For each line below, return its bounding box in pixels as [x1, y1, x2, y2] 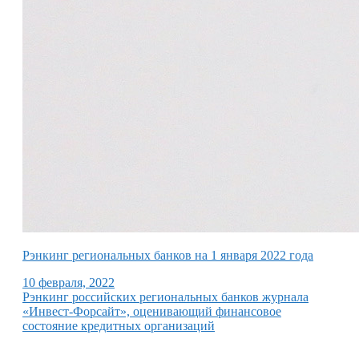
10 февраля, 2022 [22, 275, 115, 289]
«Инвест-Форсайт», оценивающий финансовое [22, 304, 281, 318]
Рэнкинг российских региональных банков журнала [22, 289, 309, 304]
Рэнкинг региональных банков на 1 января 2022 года [22, 248, 313, 262]
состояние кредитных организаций [22, 318, 215, 333]
